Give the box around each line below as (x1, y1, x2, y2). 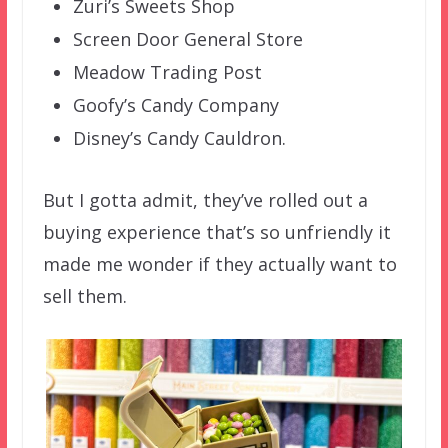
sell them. (42, 284, 127, 309)
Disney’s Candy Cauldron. (72, 126, 286, 151)
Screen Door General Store (72, 27, 303, 52)
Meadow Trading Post (72, 60, 262, 85)
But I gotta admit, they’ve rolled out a (42, 188, 368, 213)
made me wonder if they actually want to (42, 252, 397, 277)
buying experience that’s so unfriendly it (42, 220, 391, 245)
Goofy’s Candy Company (72, 93, 279, 118)
